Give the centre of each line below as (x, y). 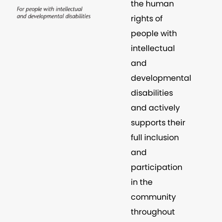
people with (154, 33)
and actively (155, 108)
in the (141, 182)
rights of (146, 18)
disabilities (152, 93)
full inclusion (155, 137)
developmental (161, 78)
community (153, 197)
